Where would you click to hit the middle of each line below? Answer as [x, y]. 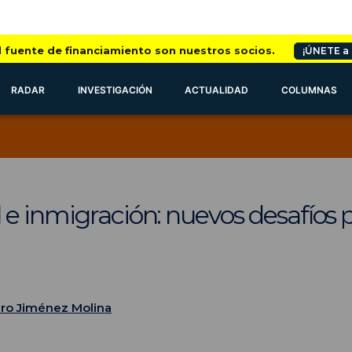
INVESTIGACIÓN [115, 90]
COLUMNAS [310, 90]
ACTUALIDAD [217, 90]
